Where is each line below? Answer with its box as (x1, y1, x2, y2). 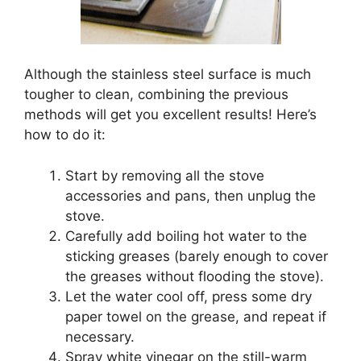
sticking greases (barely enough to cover (65, 247, 328, 264)
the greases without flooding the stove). (65, 268, 324, 284)
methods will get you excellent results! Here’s (24, 106, 317, 123)
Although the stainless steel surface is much (24, 66, 311, 83)
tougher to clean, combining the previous (24, 86, 288, 103)
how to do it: (24, 127, 106, 143)
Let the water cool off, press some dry (65, 288, 312, 305)
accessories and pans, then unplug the (65, 187, 316, 204)
